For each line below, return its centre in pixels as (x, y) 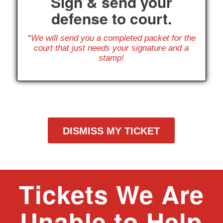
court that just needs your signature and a (111, 48)
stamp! (111, 58)
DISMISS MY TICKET (111, 131)
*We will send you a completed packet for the (111, 38)
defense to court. (111, 18)
